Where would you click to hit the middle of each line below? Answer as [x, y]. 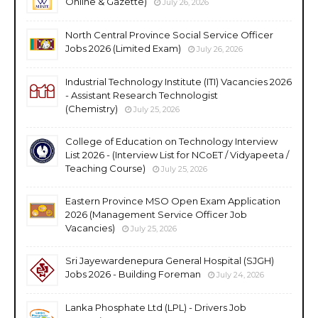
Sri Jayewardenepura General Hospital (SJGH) [170, 260]
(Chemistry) [92, 108]
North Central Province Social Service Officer [169, 34]
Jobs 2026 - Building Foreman [133, 274]
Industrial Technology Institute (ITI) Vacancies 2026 [179, 81]
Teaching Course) [105, 168]
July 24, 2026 [240, 274]
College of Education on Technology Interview [171, 141]
